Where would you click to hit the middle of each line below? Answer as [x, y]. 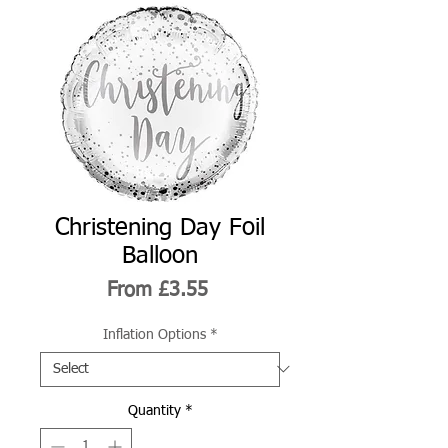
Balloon [160, 255]
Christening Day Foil [160, 227]
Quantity [154, 410]
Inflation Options [154, 334]
